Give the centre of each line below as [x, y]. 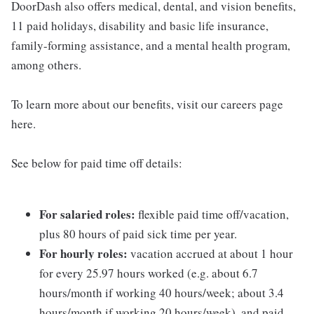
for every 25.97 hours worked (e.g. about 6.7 [149, 273]
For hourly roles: [83, 253]
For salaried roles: [87, 214]
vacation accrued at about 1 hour [210, 253]
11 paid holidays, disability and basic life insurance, [140, 26]
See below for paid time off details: [97, 163]
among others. [46, 65]
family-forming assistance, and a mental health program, [151, 45]
